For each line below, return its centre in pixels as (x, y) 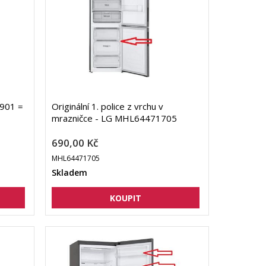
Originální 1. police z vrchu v (107, 107)
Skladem (69, 173)
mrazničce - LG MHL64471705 (114, 118)
